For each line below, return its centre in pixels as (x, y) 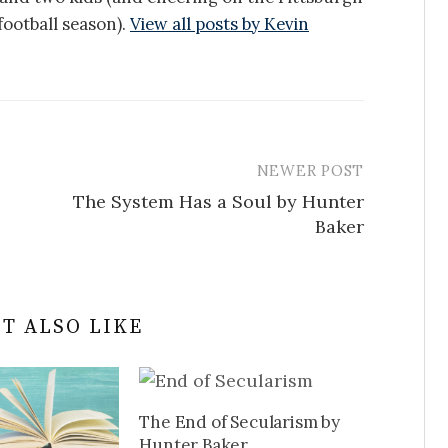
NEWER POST (310, 170)
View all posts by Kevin (219, 23)
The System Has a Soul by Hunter (218, 201)
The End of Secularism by (240, 421)
